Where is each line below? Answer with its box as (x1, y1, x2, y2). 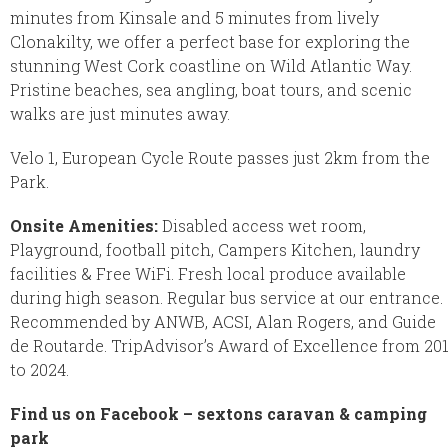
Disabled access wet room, (158, 214, 366, 236)
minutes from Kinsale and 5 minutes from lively (10, 6, 379, 28)
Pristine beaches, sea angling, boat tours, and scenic (10, 78, 412, 100)
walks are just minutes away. (10, 102, 230, 124)
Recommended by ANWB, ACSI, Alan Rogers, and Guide (10, 310, 436, 332)
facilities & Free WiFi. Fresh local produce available (10, 262, 406, 284)
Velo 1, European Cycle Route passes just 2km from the (10, 146, 430, 168)
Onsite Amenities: (10, 214, 158, 236)
